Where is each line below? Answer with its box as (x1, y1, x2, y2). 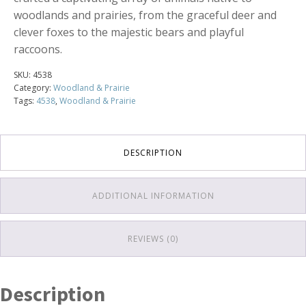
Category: (14, 81, 53, 94)
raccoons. (14, 41, 62, 57)
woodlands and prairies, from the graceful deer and (14, 7, 277, 23)
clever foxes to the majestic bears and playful (14, 24, 244, 40)
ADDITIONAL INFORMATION (92, 189, 214, 201)
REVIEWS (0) (128, 232, 178, 245)
